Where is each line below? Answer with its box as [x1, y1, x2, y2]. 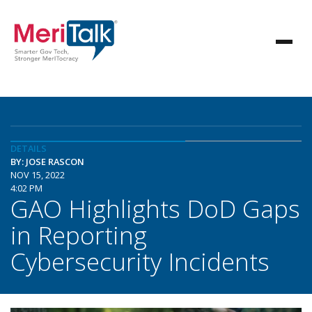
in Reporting [10, 218, 147, 251]
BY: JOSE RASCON [10, 155, 84, 168]
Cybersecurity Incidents [10, 244, 270, 278]
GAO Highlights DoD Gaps [10, 192, 300, 225]
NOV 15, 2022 [10, 169, 65, 181]
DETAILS [10, 142, 47, 155]
